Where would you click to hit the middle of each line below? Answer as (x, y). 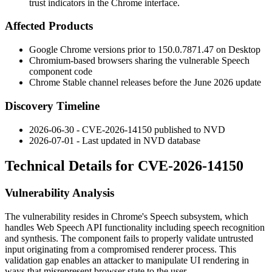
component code (61, 72)
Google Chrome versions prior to (93, 50)
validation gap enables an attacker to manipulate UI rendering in (127, 260)
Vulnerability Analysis (59, 193)
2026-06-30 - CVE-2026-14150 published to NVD (127, 129)
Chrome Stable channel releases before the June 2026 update (145, 83)
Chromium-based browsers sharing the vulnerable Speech (139, 61)
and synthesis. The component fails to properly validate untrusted (129, 239)
